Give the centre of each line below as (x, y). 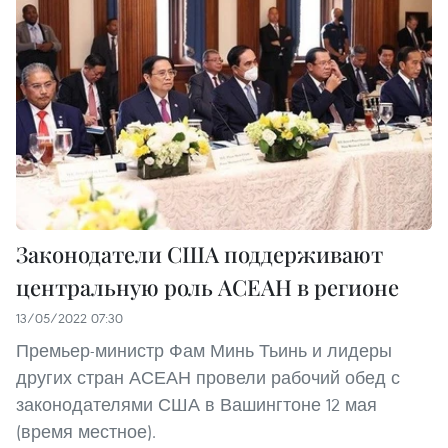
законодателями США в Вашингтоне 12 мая (196, 405)
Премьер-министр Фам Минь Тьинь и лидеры (204, 351)
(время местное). (86, 432)
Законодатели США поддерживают (199, 254)
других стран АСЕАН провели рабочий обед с (208, 378)
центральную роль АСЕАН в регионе (207, 287)
